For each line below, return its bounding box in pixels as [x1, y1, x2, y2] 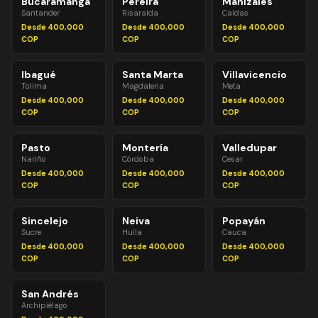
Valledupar [222, 141, 278, 154]
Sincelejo [21, 214, 68, 227]
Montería [121, 141, 168, 154]
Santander [21, 8, 60, 18]
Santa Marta [121, 68, 183, 81]
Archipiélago [21, 300, 67, 310]
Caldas [222, 8, 249, 18]
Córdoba [121, 154, 154, 164]
